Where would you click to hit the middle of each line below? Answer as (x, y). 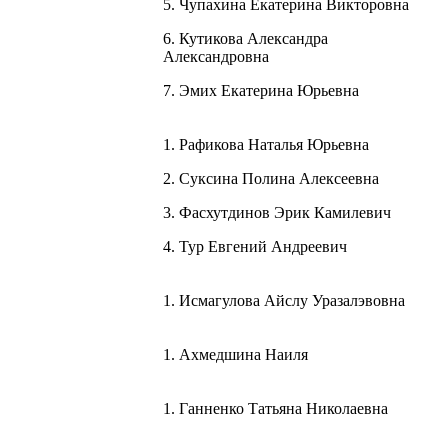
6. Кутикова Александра (245, 38)
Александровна (216, 56)
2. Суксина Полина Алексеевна (271, 178)
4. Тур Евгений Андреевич (255, 246)
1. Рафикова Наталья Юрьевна (266, 144)
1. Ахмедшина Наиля (235, 354)
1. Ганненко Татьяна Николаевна (275, 408)
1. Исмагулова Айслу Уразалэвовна (284, 300)
